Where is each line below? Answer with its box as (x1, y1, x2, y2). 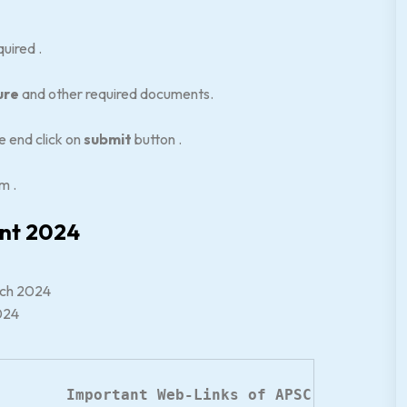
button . (134, 130, 183, 148)
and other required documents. (19, 84, 214, 103)
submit (81, 130, 135, 148)
